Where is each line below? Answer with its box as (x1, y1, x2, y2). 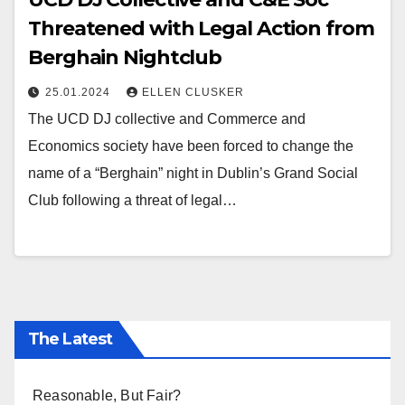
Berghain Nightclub (28, 45, 222, 71)
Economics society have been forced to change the (28, 138, 353, 155)
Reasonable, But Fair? (33, 387, 182, 403)
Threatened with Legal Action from (28, 16, 374, 42)
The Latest (28, 328, 112, 349)
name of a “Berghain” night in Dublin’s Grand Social (28, 165, 358, 182)
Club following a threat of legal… (28, 193, 237, 209)
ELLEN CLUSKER (142, 86, 244, 99)
